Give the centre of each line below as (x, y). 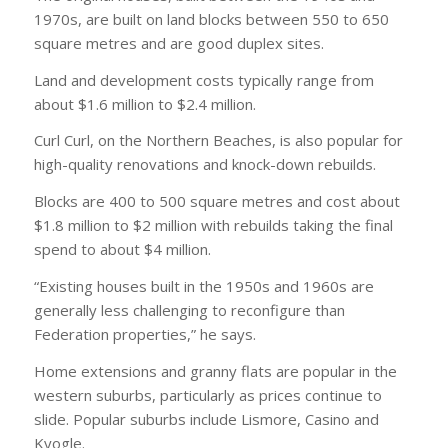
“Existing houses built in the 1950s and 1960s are (203, 285)
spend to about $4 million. (122, 249)
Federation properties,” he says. (144, 333)
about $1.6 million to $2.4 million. (144, 103)
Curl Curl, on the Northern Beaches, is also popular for (218, 140)
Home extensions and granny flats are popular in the (215, 370)
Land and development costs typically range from (203, 79)
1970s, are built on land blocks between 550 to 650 (211, 18)
